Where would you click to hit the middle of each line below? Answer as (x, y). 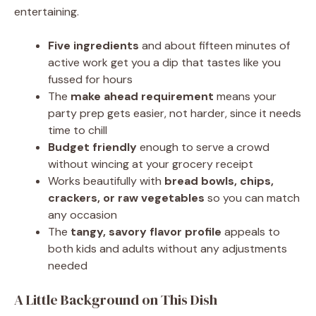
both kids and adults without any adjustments (168, 248)
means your (245, 96)
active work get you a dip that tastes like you (164, 62)
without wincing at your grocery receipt (151, 164)
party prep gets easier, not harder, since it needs (175, 113)
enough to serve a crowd (203, 147)
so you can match (252, 197)
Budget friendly (92, 147)
